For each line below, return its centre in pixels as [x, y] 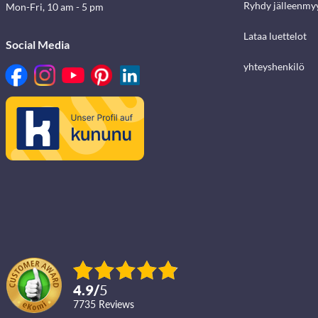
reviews [120, 305]
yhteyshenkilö [274, 67]
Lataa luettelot [275, 36]
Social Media [38, 45]
